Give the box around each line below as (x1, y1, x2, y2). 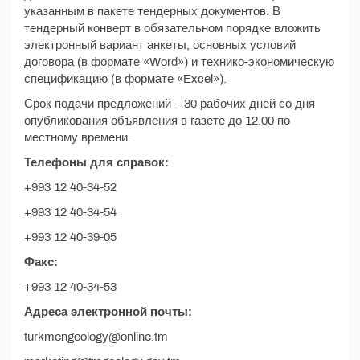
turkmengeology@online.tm (24, 330, 168, 343)
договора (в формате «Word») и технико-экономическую (24, 55, 334, 68)
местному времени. (24, 131, 131, 144)
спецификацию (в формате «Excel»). (24, 72, 227, 85)
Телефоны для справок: (24, 156, 169, 169)
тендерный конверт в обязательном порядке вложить (24, 22, 321, 35)
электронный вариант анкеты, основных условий (24, 39, 296, 51)
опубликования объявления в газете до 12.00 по (24, 114, 290, 127)
